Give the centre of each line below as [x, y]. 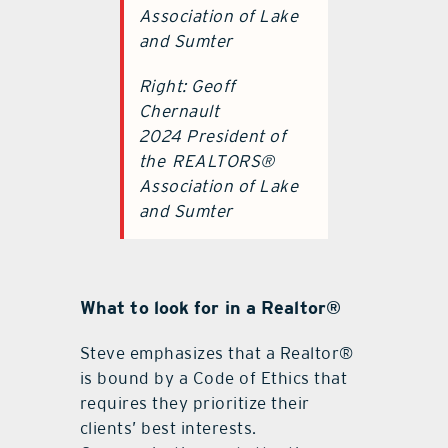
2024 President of [212, 135]
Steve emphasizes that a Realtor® [216, 353]
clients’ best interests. [168, 428]
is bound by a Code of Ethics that [213, 378]
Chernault [179, 110]
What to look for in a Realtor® [210, 307]
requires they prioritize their [194, 403]
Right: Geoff [187, 85]
